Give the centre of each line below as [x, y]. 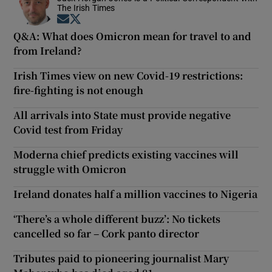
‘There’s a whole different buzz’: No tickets [117, 219]
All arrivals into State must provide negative [122, 115]
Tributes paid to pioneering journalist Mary [121, 258]
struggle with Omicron [70, 169]
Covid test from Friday [68, 129]
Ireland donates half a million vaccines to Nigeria [136, 194]
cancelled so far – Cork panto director [107, 233]
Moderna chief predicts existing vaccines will [126, 154]
